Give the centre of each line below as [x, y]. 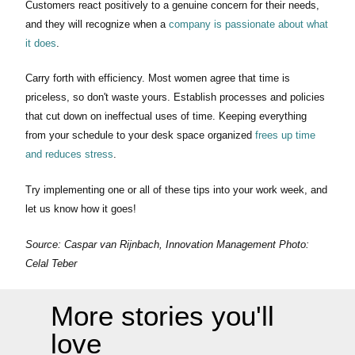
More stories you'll [162, 316]
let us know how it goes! [82, 209]
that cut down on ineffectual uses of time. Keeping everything [166, 116]
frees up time [285, 136]
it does [41, 43]
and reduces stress [69, 155]
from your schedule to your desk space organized [140, 136]
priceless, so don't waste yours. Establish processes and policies [175, 97]
